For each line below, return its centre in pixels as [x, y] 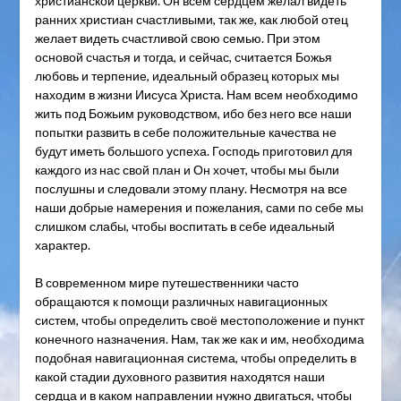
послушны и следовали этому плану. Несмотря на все [191, 189]
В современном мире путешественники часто [166, 283]
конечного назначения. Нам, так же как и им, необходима [199, 339]
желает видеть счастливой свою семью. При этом [177, 38]
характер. [62, 245]
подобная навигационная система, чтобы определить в [195, 358]
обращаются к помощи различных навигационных [181, 302]
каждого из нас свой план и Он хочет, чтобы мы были [187, 170]
